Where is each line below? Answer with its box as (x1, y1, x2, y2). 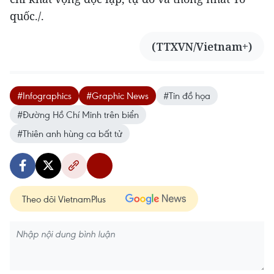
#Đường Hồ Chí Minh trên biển (17, 108, 139, 120)
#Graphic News (86, 89, 149, 102)
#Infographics (17, 89, 72, 102)
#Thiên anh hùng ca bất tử (17, 127, 122, 139)
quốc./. (10, 8, 44, 23)
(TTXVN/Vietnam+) (152, 39, 252, 54)
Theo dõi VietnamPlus (22, 192, 106, 205)
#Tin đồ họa (163, 89, 210, 102)
